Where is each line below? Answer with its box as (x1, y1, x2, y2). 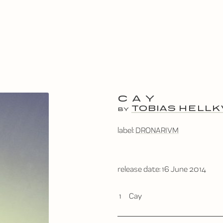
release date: (117, 164, 162, 174)
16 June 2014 (162, 164, 206, 174)
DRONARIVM (135, 125, 179, 135)
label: (117, 125, 135, 135)
